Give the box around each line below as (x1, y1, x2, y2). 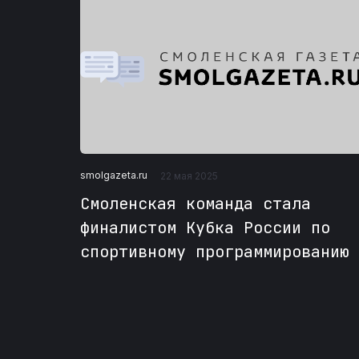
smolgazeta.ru (80, 169, 147, 182)
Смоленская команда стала (80, 192, 311, 214)
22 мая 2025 (160, 169, 218, 182)
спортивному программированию (80, 240, 349, 262)
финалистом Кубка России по (80, 216, 330, 238)
